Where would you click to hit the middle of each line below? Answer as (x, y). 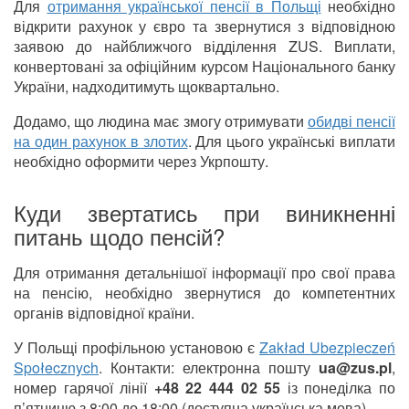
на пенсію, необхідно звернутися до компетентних (204, 293)
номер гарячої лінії (84, 388)
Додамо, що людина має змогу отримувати (161, 121)
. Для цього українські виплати (291, 142)
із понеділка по (338, 388)
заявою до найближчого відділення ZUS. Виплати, (204, 47)
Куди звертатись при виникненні (204, 213)
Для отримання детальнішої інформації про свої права (204, 273)
